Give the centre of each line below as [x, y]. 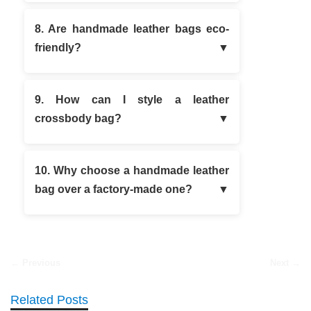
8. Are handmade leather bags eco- [132, 28]
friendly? [58, 47]
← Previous [35, 262]
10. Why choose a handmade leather [132, 170]
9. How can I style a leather [132, 99]
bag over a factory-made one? [114, 189]
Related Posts [49, 300]
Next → [285, 262]
